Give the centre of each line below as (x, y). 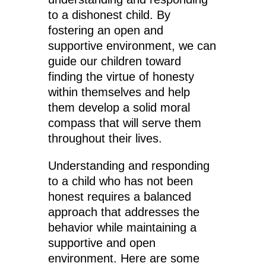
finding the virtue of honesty (121, 77)
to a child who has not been (120, 181)
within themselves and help (119, 92)
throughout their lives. (105, 139)
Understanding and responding (129, 166)
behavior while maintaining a (122, 228)
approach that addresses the (123, 212)
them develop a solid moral (119, 108)
